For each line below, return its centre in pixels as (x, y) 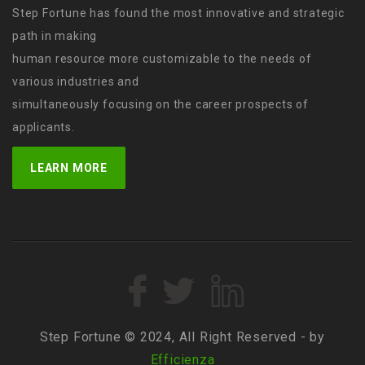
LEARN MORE (69, 167)
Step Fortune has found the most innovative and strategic (178, 13)
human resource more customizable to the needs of (162, 58)
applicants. (44, 127)
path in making (55, 35)
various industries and (76, 81)
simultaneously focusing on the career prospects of (161, 104)
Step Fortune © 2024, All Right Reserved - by (182, 336)
